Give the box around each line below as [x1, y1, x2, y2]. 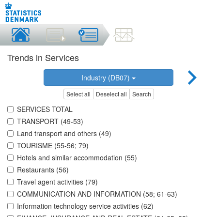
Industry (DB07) [81, 73, 132, 82]
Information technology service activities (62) [17, 201, 154, 211]
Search [132, 90, 151, 98]
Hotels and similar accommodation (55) [17, 153, 137, 163]
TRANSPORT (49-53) [17, 116, 83, 126]
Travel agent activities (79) [17, 177, 98, 187]
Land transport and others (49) [17, 128, 111, 139]
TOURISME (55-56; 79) [17, 140, 89, 151]
